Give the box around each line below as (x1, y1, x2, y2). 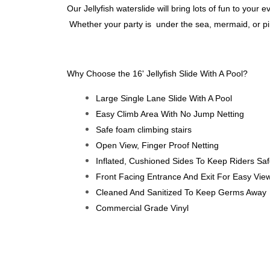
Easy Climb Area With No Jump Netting (96, 109, 244, 119)
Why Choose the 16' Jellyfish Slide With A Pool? (67, 69, 248, 78)
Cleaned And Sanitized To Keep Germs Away (96, 187, 266, 197)
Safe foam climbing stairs (96, 125, 192, 134)
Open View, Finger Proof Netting (96, 140, 219, 150)
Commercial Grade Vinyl (96, 203, 189, 213)
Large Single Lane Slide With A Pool (96, 93, 232, 103)
